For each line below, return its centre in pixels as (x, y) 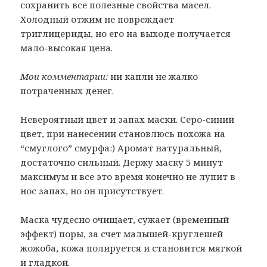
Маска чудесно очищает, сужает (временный (125, 220)
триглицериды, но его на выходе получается (126, 34)
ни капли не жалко (153, 77)
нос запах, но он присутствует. (92, 191)
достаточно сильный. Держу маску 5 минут (122, 162)
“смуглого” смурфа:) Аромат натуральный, (121, 148)
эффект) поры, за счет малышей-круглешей (122, 234)
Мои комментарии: (64, 77)
